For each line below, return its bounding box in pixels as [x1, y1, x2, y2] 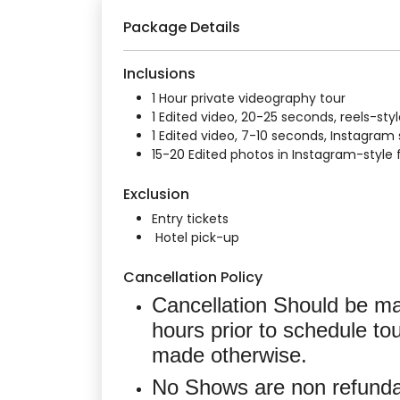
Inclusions [123, 63, 196, 85]
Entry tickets [152, 210, 229, 229]
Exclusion [123, 184, 189, 205]
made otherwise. [152, 343, 313, 368]
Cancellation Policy [123, 267, 262, 288]
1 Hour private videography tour [152, 89, 346, 108]
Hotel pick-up [152, 229, 239, 247]
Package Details [123, 17, 240, 38]
